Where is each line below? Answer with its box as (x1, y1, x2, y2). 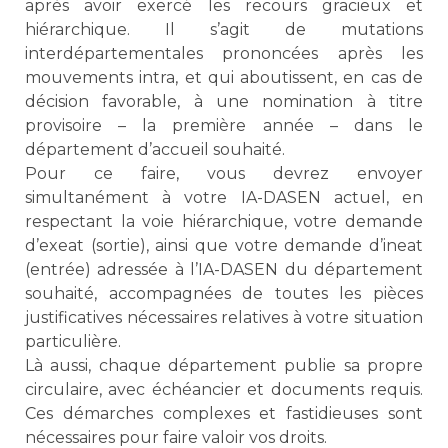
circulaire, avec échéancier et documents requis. (25, 380, 423, 400)
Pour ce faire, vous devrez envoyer (25, 164, 423, 184)
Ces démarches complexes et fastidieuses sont (25, 404, 423, 424)
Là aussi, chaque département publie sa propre (25, 356, 423, 376)
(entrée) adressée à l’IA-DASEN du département (25, 260, 423, 280)
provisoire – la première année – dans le (25, 116, 423, 136)
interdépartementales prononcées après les (25, 44, 423, 64)
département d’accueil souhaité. (25, 140, 285, 160)
